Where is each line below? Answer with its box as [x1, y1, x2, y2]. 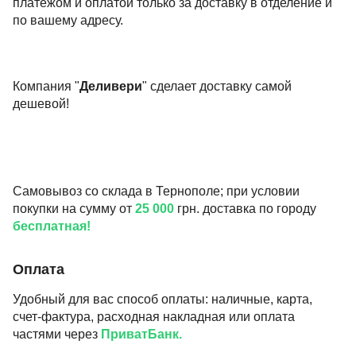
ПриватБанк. [101, 327, 182, 341]
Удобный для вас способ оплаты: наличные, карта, [13, 292, 312, 306]
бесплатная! [13, 219, 91, 233]
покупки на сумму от [13, 201, 135, 215]
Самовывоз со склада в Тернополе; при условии [13, 184, 300, 198]
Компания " [13, 79, 79, 93]
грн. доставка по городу [174, 201, 316, 215]
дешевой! [13, 96, 69, 110]
